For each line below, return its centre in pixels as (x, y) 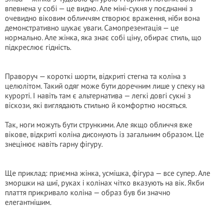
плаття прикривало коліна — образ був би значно (88, 192)
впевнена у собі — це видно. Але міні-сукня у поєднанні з (99, 8)
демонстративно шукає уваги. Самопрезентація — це (92, 28)
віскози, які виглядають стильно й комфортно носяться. (96, 105)
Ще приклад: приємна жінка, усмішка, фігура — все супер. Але (108, 173)
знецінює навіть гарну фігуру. (54, 144)
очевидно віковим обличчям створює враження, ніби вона (102, 18)
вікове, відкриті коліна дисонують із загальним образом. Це (104, 134)
